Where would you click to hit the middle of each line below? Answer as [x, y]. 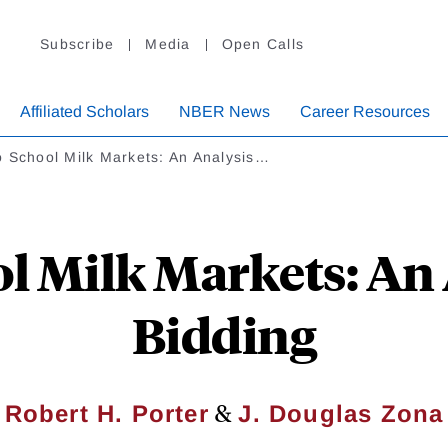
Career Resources [365, 112]
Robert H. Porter [106, 414]
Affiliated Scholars [84, 112]
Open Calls [262, 44]
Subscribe [77, 44]
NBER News [224, 112]
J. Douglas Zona [341, 414]
